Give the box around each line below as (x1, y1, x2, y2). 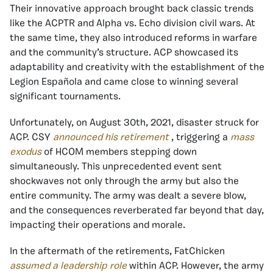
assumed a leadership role (10, 261, 127, 272)
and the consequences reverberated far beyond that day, (10, 206, 264, 216)
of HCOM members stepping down (41, 147, 197, 158)
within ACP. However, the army (127, 261, 264, 272)
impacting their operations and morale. (10, 221, 185, 231)
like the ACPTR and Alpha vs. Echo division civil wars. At (10, 19, 255, 29)
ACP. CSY (10, 133, 53, 143)
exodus (10, 147, 41, 158)
